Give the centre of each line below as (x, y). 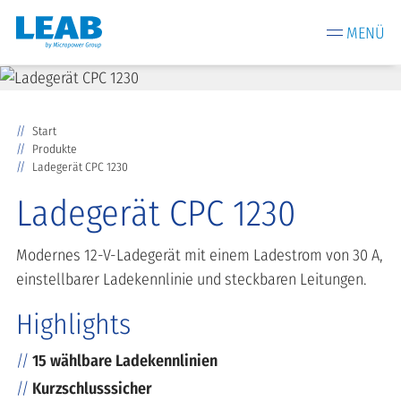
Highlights (73, 324)
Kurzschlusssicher (92, 389)
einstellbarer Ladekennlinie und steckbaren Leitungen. (192, 279)
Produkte (54, 149)
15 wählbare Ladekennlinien (125, 360)
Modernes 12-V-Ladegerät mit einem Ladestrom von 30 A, (200, 255)
